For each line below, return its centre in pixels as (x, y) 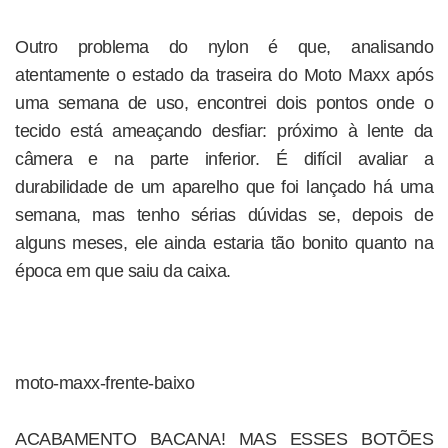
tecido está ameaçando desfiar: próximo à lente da (224, 131)
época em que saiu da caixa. (123, 271)
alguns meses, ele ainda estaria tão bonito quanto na (224, 243)
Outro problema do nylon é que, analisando (224, 47)
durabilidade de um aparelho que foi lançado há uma (224, 187)
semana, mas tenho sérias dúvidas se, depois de (224, 215)
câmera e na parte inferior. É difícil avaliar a (224, 159)
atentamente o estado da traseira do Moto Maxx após (224, 75)
